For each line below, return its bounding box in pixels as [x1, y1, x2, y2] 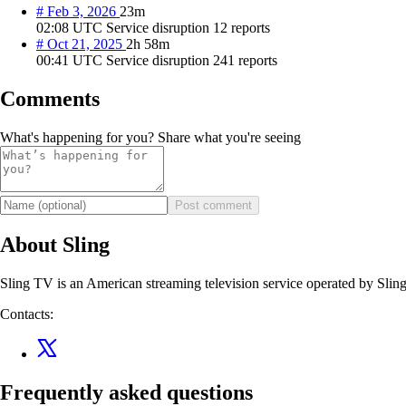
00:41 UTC [36, 53, 106, 69]
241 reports [213, 53, 277, 69]
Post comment [175, 198, 252, 212]
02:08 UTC [36, 20, 106, 36]
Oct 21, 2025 [43, 36, 126, 53]
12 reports [213, 20, 270, 36]
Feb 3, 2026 [43, 4, 120, 20]
